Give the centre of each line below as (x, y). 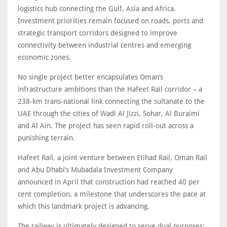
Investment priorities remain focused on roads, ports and (110, 21)
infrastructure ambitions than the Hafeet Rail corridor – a (110, 89)
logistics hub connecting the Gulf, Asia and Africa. (97, 9)
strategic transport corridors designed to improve (98, 33)
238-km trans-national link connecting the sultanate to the (111, 102)
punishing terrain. (46, 138)
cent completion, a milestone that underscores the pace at (112, 194)
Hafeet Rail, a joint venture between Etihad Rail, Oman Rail (112, 158)
